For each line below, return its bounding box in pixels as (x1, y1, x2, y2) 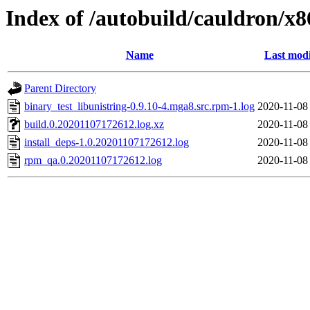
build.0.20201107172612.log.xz (24, 118, 164, 131)
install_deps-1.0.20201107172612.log (24, 136, 189, 149)
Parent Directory (24, 82, 96, 95)
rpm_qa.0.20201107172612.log (24, 154, 162, 167)
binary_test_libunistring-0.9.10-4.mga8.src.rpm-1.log (24, 100, 255, 113)
